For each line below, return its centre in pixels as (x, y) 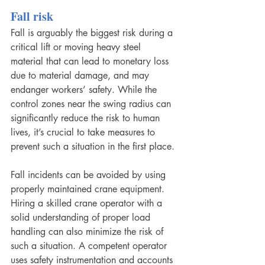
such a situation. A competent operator (90, 246)
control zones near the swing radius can (92, 104)
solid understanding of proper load (82, 218)
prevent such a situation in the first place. (93, 147)
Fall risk (32, 17)
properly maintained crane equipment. (89, 189)
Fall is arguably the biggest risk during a (93, 33)
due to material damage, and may (81, 76)
